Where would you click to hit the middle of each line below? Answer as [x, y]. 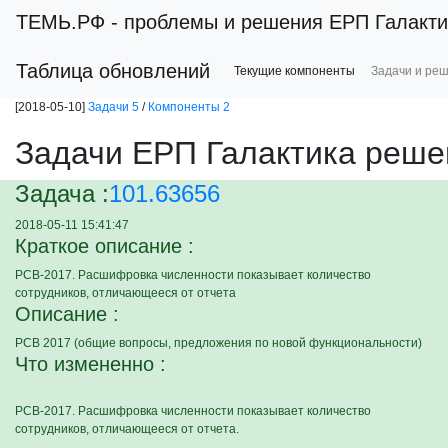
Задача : [62, 193]
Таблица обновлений [113, 71]
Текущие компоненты [294, 71]
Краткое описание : [104, 246]
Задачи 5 [113, 107]
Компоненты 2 [189, 107]
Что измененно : [90, 364]
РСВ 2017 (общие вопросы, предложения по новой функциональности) [218, 343]
